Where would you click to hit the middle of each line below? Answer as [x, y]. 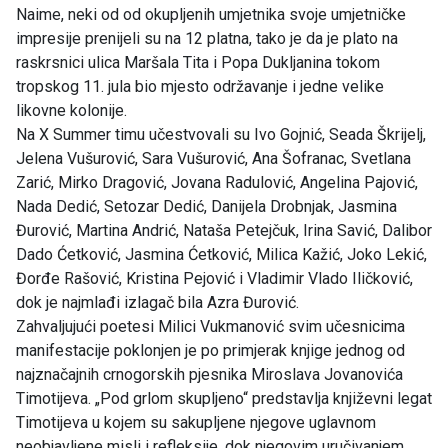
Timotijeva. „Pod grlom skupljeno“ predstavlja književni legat [224, 399]
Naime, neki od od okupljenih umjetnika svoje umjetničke [211, 15]
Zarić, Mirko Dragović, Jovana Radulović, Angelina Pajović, [217, 183]
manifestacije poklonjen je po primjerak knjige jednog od [210, 351]
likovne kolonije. [71, 111]
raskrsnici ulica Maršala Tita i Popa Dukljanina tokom [198, 63]
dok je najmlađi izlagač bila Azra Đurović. [157, 303]
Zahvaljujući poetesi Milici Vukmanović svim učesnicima [210, 327]
